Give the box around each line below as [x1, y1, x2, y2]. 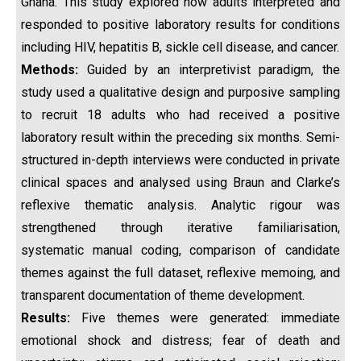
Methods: [21, 62, 87, 77]
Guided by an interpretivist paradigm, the [86, 62, 341, 77]
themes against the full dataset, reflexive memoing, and [21, 265, 340, 280]
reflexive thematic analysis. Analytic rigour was [21, 197, 340, 213]
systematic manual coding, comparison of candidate [21, 243, 340, 258]
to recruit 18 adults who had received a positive [21, 107, 340, 122]
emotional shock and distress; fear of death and [21, 333, 340, 348]
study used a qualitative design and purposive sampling [21, 85, 340, 100]
